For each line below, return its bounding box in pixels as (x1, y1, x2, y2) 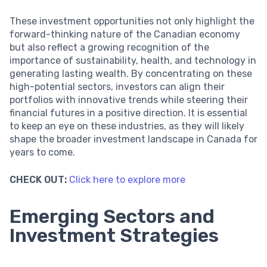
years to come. (10, 146, 75, 158)
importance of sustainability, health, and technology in (10, 54, 256, 66)
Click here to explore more (69, 173, 185, 185)
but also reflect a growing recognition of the (10, 41, 209, 53)
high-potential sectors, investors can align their (10, 80, 225, 92)
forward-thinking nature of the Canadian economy (10, 28, 240, 40)
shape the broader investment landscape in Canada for (10, 133, 257, 145)
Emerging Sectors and (10, 204, 215, 228)
